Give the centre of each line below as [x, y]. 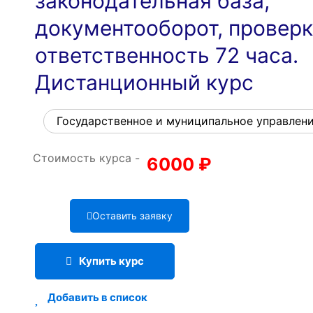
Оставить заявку [132, 215]
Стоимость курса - [86, 158]
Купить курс [111, 261]
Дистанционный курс [144, 82]
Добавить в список [97, 298]
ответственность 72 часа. [167, 55]
